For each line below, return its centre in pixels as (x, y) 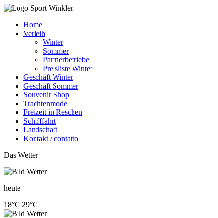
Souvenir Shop (46, 95)
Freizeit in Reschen (53, 112)
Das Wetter (21, 155)
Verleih (34, 33)
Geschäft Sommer (51, 86)
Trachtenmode (45, 103)
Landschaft (40, 130)
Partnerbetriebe (66, 60)
